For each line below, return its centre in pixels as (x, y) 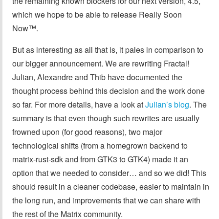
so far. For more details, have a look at (79, 104)
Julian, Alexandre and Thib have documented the (97, 77)
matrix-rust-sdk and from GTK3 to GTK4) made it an (100, 159)
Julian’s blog (167, 104)
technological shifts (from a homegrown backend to (100, 145)
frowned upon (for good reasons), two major (87, 131)
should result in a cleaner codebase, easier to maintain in (111, 186)
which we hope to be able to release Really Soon (97, 14)
